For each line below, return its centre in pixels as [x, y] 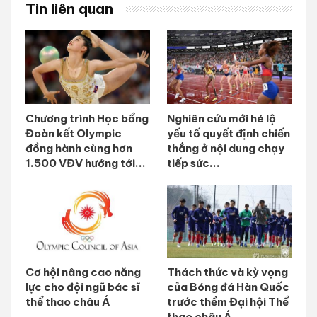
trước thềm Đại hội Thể [228, 302]
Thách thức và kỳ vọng [227, 272]
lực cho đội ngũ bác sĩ [83, 287]
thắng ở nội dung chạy [226, 148]
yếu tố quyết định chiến [229, 133]
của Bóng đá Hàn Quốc [228, 287]
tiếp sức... [194, 163]
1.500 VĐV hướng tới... [86, 163]
